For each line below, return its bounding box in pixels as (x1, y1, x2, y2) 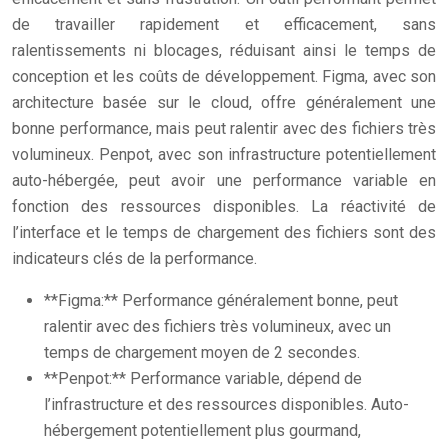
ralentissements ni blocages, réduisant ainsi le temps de (12, 41, 436, 60)
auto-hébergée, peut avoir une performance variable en (12, 171, 436, 190)
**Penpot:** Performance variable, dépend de (44, 369, 362, 388)
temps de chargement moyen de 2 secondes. (44, 343, 360, 362)
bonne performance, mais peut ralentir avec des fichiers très (12, 119, 436, 138)
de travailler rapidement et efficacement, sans (12, 15, 436, 34)
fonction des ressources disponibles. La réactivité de (12, 197, 436, 216)
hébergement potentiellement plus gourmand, (44, 421, 361, 440)
